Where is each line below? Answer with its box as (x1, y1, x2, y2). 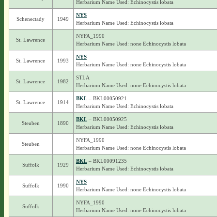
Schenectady (16, 16, 45, 22)
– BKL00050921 (87, 95, 127, 101)
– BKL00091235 (87, 158, 127, 164)
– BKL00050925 (87, 116, 127, 122)
